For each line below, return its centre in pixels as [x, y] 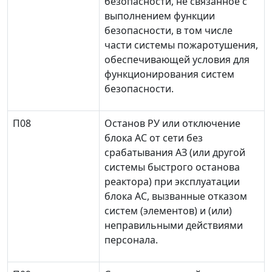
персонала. [131, 240]
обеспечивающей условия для [177, 59]
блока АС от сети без [154, 138]
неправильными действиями [174, 225]
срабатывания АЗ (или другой [175, 152]
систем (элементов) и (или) [168, 211]
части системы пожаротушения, [181, 45]
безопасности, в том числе [168, 30]
